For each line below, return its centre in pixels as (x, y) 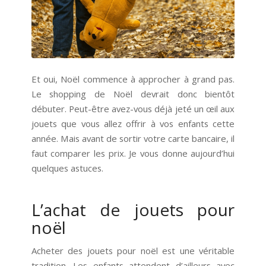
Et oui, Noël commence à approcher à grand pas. (133, 79)
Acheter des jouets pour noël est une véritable (133, 251)
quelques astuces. (67, 168)
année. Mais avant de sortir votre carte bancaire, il (133, 138)
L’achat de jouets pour (133, 209)
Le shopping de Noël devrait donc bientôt (133, 94)
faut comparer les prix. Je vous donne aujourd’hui (133, 153)
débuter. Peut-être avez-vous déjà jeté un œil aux (133, 108)
